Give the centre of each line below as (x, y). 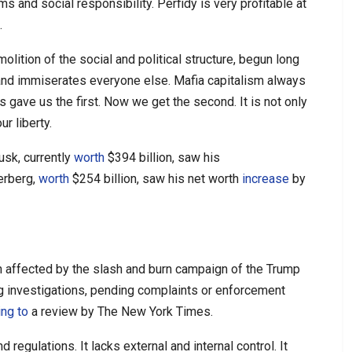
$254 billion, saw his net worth (156, 178)
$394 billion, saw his (162, 157)
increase (266, 178)
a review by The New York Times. (121, 311)
